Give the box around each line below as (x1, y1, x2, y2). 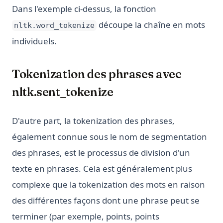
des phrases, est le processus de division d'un (12, 147, 190, 159)
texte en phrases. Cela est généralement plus (12, 163, 192, 175)
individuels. (12, 35, 57, 47)
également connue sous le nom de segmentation (12, 131, 207, 143)
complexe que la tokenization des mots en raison (12, 179, 205, 191)
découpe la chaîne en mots (96, 19, 205, 31)
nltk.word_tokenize (13, 21, 95, 30)
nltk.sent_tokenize (12, 85, 113, 100)
